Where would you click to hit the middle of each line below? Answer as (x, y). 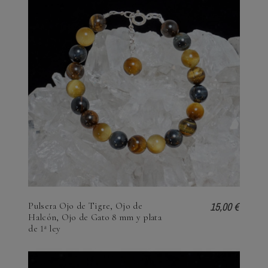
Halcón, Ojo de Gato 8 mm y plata (95, 217)
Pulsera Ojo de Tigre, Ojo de (85, 205)
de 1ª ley (45, 228)
